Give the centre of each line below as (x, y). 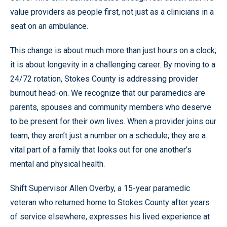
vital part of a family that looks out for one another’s (101, 149)
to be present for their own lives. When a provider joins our (113, 121)
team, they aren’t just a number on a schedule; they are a (108, 135)
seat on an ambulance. (49, 26)
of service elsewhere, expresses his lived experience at (110, 216)
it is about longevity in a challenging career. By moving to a (113, 64)
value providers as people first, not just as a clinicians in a (112, 12)
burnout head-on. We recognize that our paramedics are (108, 93)
